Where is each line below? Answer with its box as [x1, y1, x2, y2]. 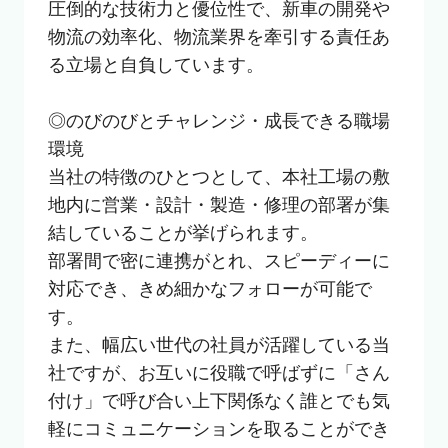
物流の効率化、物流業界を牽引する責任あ [47, 27, 390, 48]
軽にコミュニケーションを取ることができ [47, 419, 390, 440]
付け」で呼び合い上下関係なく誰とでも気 [47, 391, 390, 412]
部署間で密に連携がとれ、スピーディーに [47, 251, 390, 272]
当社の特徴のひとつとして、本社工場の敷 [47, 167, 390, 188]
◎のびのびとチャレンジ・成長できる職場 [47, 111, 390, 132]
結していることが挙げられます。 [47, 223, 318, 244]
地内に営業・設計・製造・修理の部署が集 [47, 195, 390, 216]
